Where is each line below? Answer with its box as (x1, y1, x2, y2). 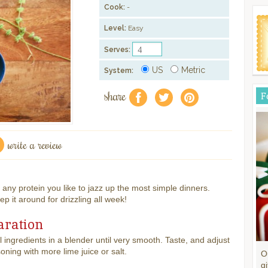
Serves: (104, 45, 131, 54)
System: (104, 66, 134, 75)
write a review (8, 136, 62, 153)
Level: (104, 24, 127, 32)
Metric (181, 65, 206, 75)
